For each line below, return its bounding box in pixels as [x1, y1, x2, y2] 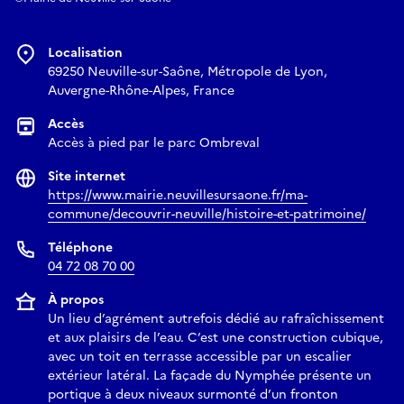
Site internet [48, 167, 125, 187]
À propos [48, 290, 104, 310]
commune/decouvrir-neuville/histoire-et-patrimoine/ [48, 205, 366, 225]
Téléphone [48, 238, 113, 258]
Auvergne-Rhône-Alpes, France [48, 81, 234, 101]
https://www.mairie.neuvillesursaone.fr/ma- [48, 186, 308, 206]
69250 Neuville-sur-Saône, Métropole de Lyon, [48, 62, 327, 82]
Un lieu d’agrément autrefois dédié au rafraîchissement [48, 309, 384, 329]
